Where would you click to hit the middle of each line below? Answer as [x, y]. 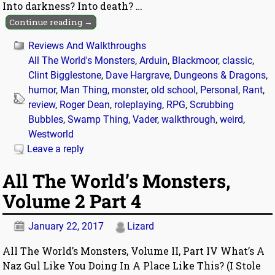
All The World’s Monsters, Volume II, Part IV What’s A [134, 250]
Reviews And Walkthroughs [87, 46]
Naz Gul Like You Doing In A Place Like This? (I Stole [132, 265]
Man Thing [84, 90]
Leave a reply [56, 149]
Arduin [154, 61]
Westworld [51, 134]
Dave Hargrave [138, 76]
